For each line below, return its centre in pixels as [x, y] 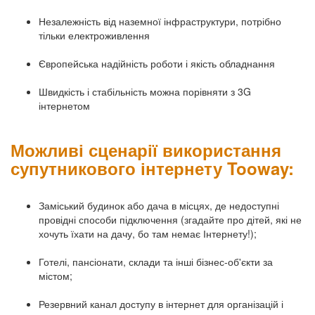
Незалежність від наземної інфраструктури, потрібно [160, 21]
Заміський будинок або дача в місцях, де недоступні [159, 206]
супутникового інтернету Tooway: [152, 168]
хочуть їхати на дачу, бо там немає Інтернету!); [148, 234]
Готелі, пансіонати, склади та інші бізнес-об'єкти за [156, 262]
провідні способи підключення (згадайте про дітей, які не [170, 220]
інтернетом [64, 106]
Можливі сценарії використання [146, 150]
